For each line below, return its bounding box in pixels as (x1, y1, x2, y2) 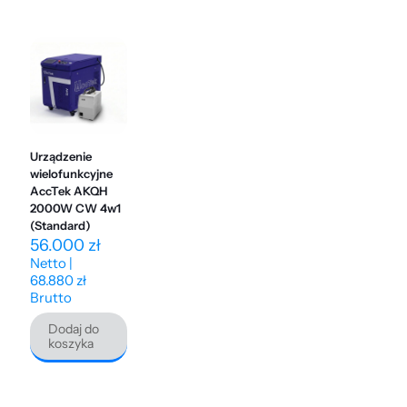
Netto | (30, 254, 73, 273)
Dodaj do (48, 321, 99, 338)
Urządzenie (30, 149, 92, 164)
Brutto (30, 289, 72, 307)
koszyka (48, 335, 94, 352)
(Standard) (30, 218, 91, 233)
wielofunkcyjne (30, 166, 113, 182)
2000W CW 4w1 (30, 201, 121, 216)
